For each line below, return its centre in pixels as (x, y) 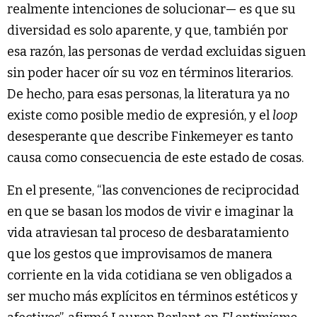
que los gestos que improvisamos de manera (140, 254)
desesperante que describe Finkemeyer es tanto (150, 136)
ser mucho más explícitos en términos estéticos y (152, 296)
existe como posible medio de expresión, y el (140, 115)
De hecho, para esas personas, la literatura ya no (148, 94)
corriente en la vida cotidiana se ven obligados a (150, 275)
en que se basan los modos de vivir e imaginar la (150, 211)
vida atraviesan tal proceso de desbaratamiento (148, 232)
